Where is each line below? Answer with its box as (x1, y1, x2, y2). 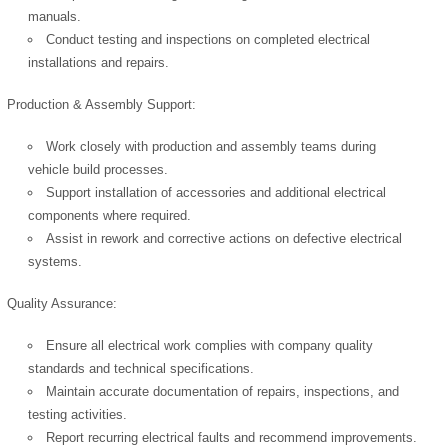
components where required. (28, 208, 192, 224)
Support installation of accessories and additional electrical (46, 185, 387, 201)
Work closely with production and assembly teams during (46, 139, 377, 155)
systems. (28, 254, 83, 270)
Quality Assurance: (7, 296, 117, 312)
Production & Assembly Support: (7, 97, 196, 112)
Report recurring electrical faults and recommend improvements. (46, 430, 418, 446)
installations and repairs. (28, 54, 170, 70)
